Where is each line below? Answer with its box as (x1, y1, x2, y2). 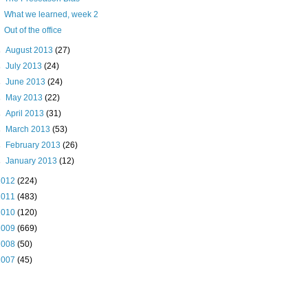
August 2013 (5, 45, 56, 56)
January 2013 (5, 156, 60, 166)
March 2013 (5, 124, 53, 135)
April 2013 (5, 109, 47, 119)
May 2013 (5, 93, 45, 103)
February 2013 (5, 140, 63, 151)
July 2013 (5, 61, 45, 71)
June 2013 (5, 77, 48, 87)
